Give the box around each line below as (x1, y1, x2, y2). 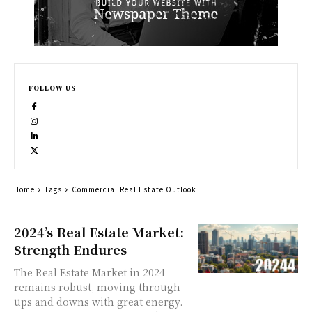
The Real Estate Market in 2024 (14, 265, 165, 279)
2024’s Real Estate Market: (14, 222, 184, 241)
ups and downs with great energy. (14, 294, 182, 309)
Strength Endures (14, 240, 127, 258)
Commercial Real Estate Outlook (72, 183, 196, 194)
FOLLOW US (29, 83, 76, 93)
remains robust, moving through (14, 279, 180, 294)
